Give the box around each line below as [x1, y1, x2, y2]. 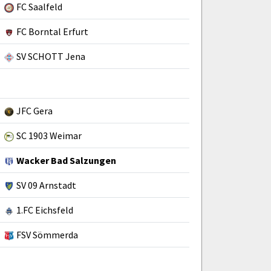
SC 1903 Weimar [16, 129, 82, 142]
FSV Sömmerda [16, 228, 78, 241]
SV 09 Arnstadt [16, 178, 76, 191]
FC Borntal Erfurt [16, 25, 88, 38]
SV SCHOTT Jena [16, 50, 85, 62]
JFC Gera [16, 104, 53, 117]
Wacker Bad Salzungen [16, 154, 116, 166]
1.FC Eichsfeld [16, 203, 73, 216]
